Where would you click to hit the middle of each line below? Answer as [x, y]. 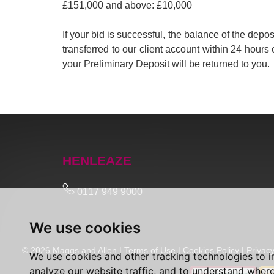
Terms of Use [150, 250]
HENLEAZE [97, 161]
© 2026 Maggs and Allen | [73, 250]
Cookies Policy [211, 250]
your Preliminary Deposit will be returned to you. [166, 64]
